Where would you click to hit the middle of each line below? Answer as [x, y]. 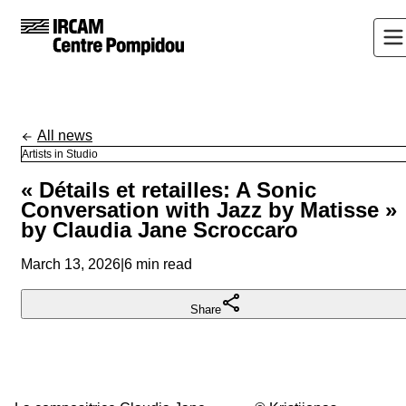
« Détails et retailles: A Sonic [169, 189]
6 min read [158, 264]
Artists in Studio [60, 154]
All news [65, 135]
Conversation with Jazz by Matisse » [209, 209]
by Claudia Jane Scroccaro [159, 229]
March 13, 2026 [71, 264]
